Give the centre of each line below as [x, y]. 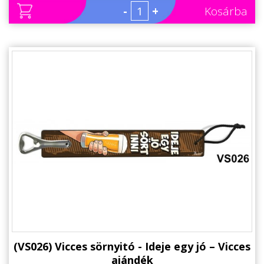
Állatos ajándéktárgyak [58, 9]
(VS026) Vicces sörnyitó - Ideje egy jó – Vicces [132, 246]
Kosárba [226, 11]
